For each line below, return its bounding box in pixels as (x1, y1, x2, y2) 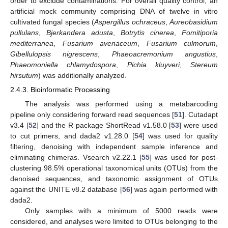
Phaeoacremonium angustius (111, 50, 216, 59)
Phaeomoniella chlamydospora (10, 61, 117, 69)
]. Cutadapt (182, 110, 218, 119)
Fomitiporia (182, 28, 218, 37)
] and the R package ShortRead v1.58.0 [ (36, 121, 172, 129)
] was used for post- (150, 153, 218, 161)
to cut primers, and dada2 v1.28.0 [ (10, 131, 134, 140)
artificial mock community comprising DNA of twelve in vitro (10, 7, 218, 16)
